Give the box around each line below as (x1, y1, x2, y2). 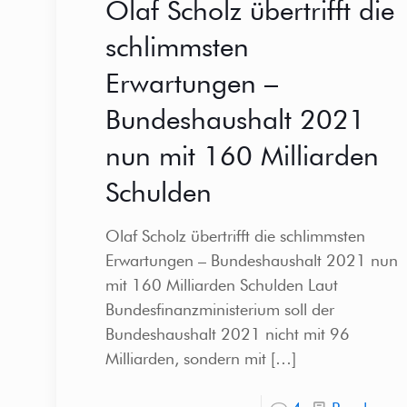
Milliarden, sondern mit (104, 349, 266, 369)
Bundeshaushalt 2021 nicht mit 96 (104, 324, 350, 344)
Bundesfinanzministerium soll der (104, 300, 334, 320)
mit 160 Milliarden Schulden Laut (104, 275, 338, 295)
